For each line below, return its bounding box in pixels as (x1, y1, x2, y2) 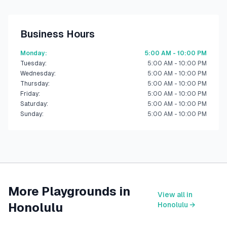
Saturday (20, 100, 47, 107)
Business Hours (20, 28, 95, 40)
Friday (20, 90, 39, 97)
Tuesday (20, 60, 45, 67)
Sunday (20, 110, 42, 118)
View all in (157, 191, 193, 199)
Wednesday (20, 70, 54, 77)
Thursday (20, 80, 48, 87)
